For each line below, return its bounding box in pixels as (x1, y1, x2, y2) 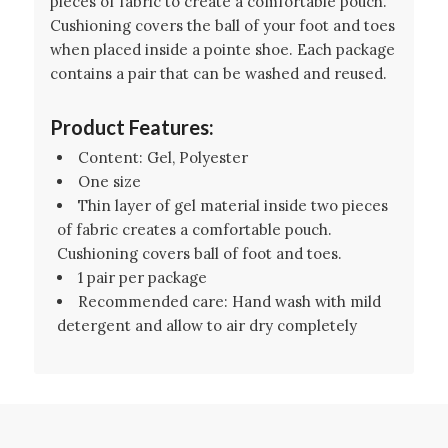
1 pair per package (77, 267, 207, 287)
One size (77, 171, 141, 191)
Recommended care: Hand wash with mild (77, 291, 381, 311)
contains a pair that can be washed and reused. (49, 63, 387, 83)
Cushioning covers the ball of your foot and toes (49, 15, 395, 35)
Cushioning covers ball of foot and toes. (56, 243, 342, 263)
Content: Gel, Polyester (77, 147, 248, 167)
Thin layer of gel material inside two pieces (77, 195, 388, 215)
